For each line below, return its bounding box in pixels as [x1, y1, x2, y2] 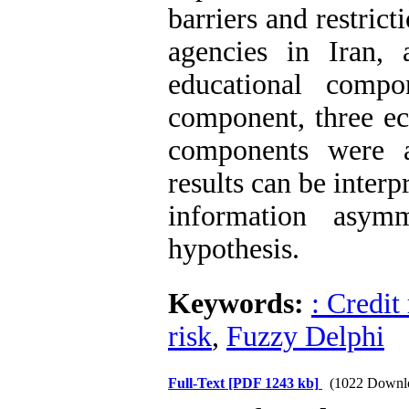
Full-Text [168, 375, 228, 391]
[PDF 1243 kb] [228, 375, 319, 391]
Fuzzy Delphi [226, 320, 384, 352]
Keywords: [168, 288, 311, 320]
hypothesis [168, 233, 292, 265]
